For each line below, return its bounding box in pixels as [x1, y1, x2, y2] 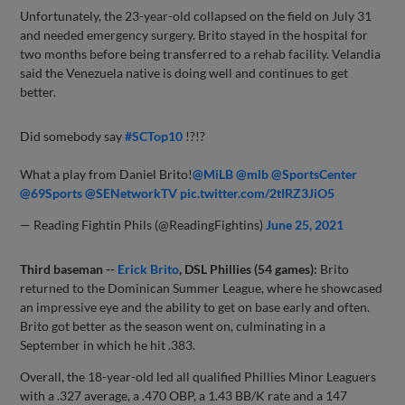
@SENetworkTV [85, 185, 178, 202]
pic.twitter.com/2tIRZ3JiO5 [180, 185, 335, 202]
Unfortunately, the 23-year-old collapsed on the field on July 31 [20, 8, 372, 24]
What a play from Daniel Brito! [20, 166, 193, 183]
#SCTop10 [125, 128, 184, 145]
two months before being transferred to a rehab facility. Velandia [20, 46, 381, 62]
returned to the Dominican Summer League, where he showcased [20, 280, 383, 297]
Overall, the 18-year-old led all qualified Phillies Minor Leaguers [20, 369, 377, 385]
